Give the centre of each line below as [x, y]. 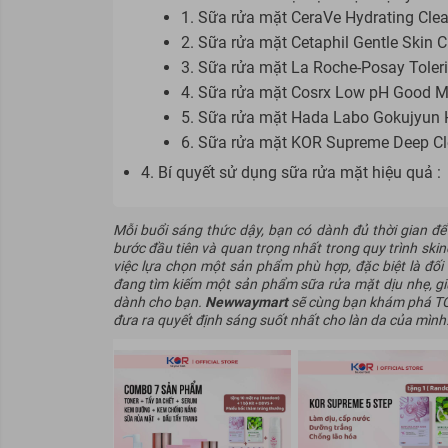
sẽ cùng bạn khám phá [361, 301]
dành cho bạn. [158, 301]
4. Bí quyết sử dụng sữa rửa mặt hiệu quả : [290, 173]
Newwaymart [246, 301]
